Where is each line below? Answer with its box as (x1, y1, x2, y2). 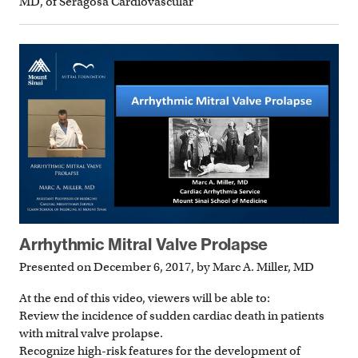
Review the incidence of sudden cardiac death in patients (19, 308, 324, 324)
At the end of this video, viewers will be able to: (19, 291, 270, 306)
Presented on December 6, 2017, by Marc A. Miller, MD (19, 260, 314, 275)
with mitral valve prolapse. (19, 326, 163, 341)
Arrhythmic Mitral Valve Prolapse (19, 233, 268, 254)
